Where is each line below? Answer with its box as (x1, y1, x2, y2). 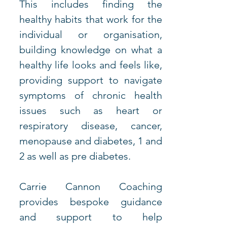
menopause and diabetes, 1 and (19, 135, 163, 147)
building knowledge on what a (19, 44, 163, 56)
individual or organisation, (19, 28, 163, 41)
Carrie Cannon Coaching (19, 180, 163, 193)
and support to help (19, 211, 163, 223)
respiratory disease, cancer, (19, 120, 163, 132)
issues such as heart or (19, 104, 163, 117)
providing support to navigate (19, 74, 163, 87)
